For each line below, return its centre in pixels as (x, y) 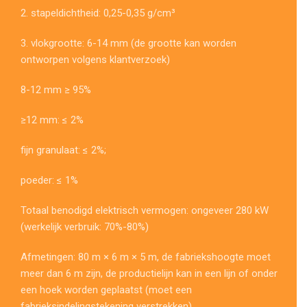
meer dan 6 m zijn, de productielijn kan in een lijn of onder (149, 273)
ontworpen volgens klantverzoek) (95, 59)
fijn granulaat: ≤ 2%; (63, 150)
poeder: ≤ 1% (49, 180)
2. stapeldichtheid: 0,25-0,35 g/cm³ (98, 13)
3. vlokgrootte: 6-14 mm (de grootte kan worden (128, 43)
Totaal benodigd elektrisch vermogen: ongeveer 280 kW (145, 210)
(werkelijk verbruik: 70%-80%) (85, 226)
